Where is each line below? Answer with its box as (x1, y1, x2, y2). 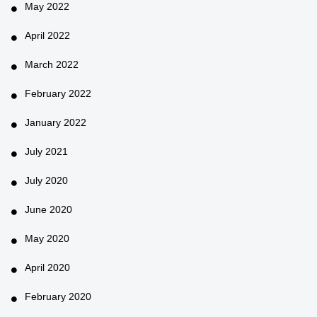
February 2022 (25, 87, 91, 99)
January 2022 (25, 116, 86, 128)
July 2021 (25, 145, 68, 157)
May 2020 (25, 232, 69, 244)
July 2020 (25, 174, 68, 186)
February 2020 (25, 290, 91, 302)
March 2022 (25, 58, 79, 70)
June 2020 (25, 203, 72, 215)
